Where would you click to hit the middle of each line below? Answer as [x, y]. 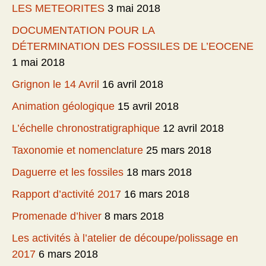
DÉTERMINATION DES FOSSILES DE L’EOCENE [133, 47]
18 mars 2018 [159, 172]
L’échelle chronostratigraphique [86, 129]
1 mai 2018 [38, 63]
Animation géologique [63, 107]
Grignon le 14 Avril [56, 85]
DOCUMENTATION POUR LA [83, 31]
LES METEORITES [58, 9]
